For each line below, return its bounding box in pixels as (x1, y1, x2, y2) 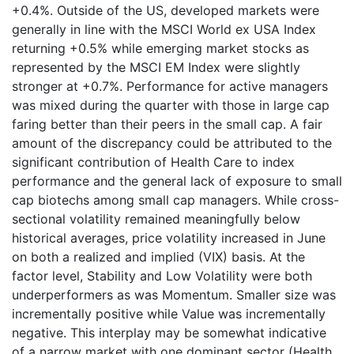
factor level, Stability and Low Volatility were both (12, 268, 312, 284)
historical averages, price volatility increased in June (12, 230, 326, 246)
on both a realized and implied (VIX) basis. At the (12, 249, 305, 265)
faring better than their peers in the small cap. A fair (12, 116, 322, 132)
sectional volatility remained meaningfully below (12, 211, 300, 227)
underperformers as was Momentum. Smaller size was (12, 287, 336, 303)
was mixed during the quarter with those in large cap (12, 97, 330, 113)
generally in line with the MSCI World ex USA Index (12, 21, 316, 37)
